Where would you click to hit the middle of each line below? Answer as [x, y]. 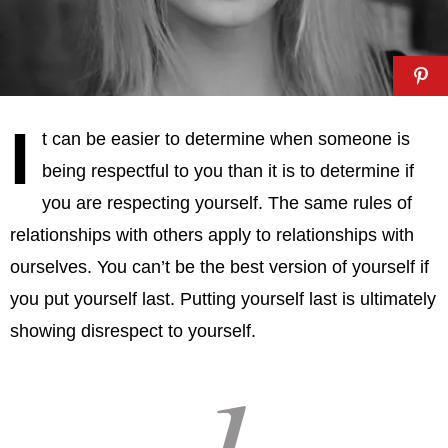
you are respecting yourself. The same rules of [227, 203]
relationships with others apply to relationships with [212, 235]
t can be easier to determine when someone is [226, 139]
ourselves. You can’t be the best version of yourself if [219, 267]
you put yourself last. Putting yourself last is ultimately [223, 299]
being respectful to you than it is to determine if [228, 171]
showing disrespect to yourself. [133, 331]
